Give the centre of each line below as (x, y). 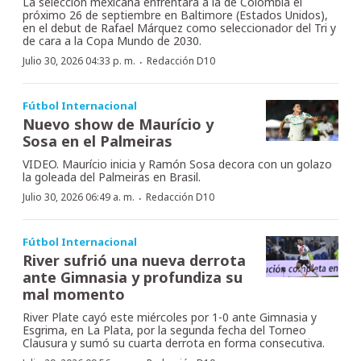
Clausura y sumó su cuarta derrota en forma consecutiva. (174, 343)
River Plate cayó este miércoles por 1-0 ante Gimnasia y (170, 317)
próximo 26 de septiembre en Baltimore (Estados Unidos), (175, 15)
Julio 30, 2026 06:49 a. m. (79, 197)
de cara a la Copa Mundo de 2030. (112, 41)
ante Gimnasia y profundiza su (133, 278)
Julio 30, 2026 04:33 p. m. (79, 61)
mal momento (74, 295)
